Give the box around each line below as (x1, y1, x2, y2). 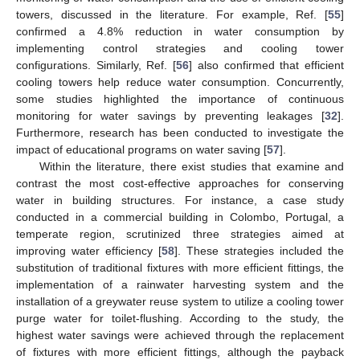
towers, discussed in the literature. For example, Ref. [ (16, 7, 328, 21)
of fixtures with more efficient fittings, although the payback (16, 345, 344, 358)
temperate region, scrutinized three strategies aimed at (16, 227, 344, 240)
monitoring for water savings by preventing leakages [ (16, 108, 325, 122)
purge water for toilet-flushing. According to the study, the (16, 311, 344, 325)
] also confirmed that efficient (189, 58, 345, 72)
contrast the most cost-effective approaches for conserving (16, 176, 344, 190)
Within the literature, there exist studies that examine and (39, 159, 344, 173)
